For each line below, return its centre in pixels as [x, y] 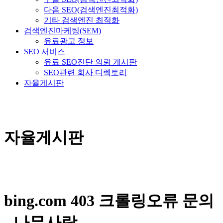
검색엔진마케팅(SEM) [62, 31]
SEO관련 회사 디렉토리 [85, 72]
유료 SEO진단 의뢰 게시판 [90, 62]
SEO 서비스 [45, 52]
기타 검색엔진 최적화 [82, 20]
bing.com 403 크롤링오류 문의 [109, 201]
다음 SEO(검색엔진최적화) [91, 10]
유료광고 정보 [69, 41]
